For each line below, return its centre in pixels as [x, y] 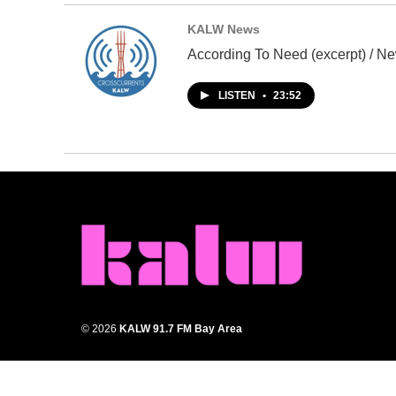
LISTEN [238, 96]
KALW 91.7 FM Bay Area [181, 328]
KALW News [224, 30]
